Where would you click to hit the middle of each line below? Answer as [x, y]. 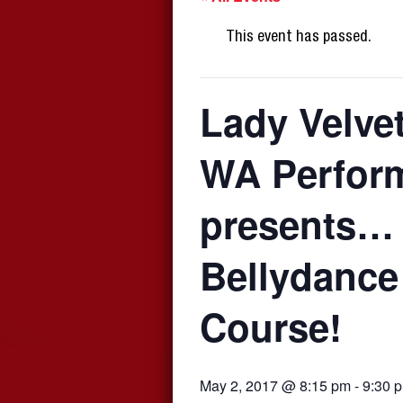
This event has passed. [298, 38]
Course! [271, 327]
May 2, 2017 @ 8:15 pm [275, 385]
